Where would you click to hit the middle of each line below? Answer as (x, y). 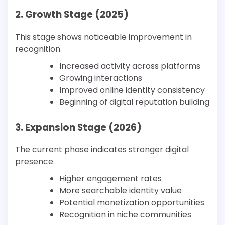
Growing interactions (101, 78)
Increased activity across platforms (130, 66)
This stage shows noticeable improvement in (103, 37)
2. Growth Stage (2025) (72, 15)
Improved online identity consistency (132, 90)
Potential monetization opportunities (132, 203)
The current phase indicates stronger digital (102, 150)
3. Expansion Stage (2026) (78, 127)
